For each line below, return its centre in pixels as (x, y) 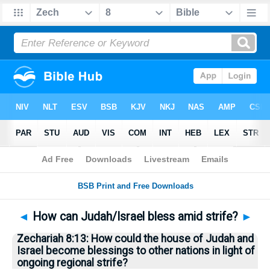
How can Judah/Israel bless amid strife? (135, 217)
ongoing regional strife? (72, 263)
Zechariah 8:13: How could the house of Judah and (135, 239)
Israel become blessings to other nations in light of (136, 251)
